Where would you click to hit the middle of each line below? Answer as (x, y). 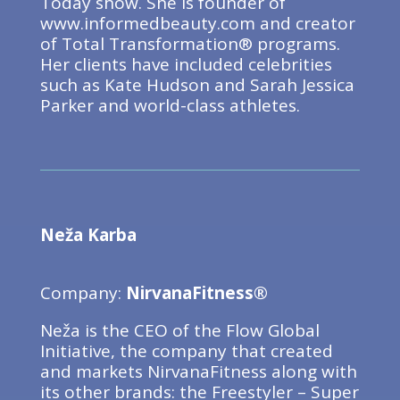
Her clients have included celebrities (186, 64)
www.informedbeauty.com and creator (197, 23)
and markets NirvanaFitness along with (198, 371)
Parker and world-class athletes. (170, 105)
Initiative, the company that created (186, 351)
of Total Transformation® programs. (190, 44)
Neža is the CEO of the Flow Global (179, 330)
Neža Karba (88, 235)
